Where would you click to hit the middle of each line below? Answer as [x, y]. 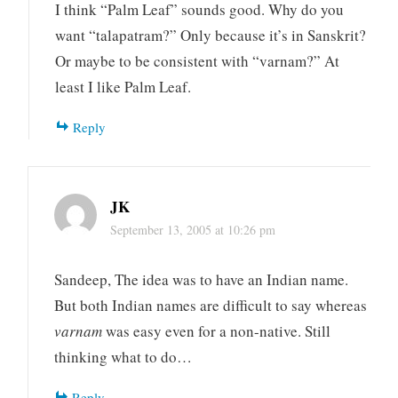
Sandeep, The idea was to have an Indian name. [202, 280]
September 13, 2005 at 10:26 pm [193, 229]
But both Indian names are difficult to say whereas [211, 306]
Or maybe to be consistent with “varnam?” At [198, 61]
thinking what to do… [123, 357]
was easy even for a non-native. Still [217, 331]
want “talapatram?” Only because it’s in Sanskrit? [211, 36]
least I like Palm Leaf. [123, 87]
